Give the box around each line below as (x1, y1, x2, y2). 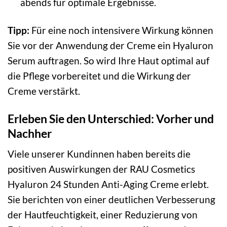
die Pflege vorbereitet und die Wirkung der (8, 69, 191, 82)
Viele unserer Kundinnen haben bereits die (8, 148, 191, 160)
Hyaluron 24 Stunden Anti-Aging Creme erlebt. (8, 178, 209, 191)
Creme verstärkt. (8, 85, 80, 97)
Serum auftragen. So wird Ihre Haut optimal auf (8, 54, 209, 66)
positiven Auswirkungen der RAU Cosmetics (8, 163, 195, 175)
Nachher (8, 126, 52, 140)
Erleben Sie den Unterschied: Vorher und (8, 111, 214, 126)
